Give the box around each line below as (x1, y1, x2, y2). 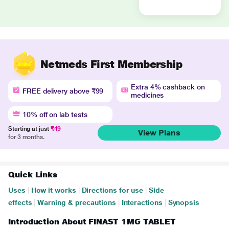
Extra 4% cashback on (131, 83, 205, 91)
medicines (131, 91, 164, 99)
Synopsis (168, 198, 199, 207)
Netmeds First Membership (40, 57, 182, 71)
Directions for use (81, 186, 144, 194)
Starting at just (8, 125, 51, 132)
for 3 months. (8, 133, 44, 141)
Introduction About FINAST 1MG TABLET (8, 217, 176, 226)
